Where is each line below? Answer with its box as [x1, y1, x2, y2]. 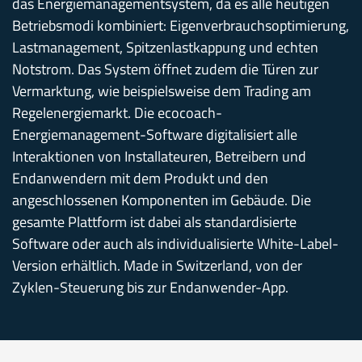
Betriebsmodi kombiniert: [12, 14, 166, 36]
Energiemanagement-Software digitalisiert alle [12, 123, 297, 145]
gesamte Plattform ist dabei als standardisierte [12, 210, 297, 233]
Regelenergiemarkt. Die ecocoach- [12, 101, 222, 124]
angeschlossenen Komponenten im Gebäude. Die [12, 188, 311, 211]
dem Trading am [210, 79, 311, 102]
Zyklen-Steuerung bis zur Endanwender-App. [12, 276, 288, 298]
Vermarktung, [12, 79, 98, 102]
